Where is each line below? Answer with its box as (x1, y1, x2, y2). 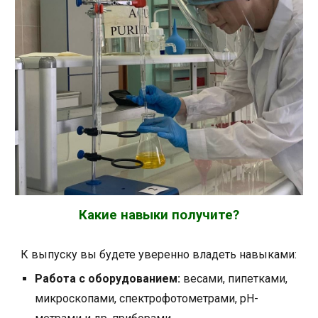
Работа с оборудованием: (35, 272, 181, 286)
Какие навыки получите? (79, 207, 239, 224)
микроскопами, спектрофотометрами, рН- (35, 292, 259, 306)
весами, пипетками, (180, 272, 288, 286)
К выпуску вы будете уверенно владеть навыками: (21, 248, 297, 262)
